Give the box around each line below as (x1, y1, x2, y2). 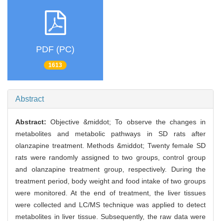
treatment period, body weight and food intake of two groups (15, 177, 206, 185)
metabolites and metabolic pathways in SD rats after (15, 130, 206, 138)
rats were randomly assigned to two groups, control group (15, 153, 206, 162)
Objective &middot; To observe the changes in (50, 118, 206, 126)
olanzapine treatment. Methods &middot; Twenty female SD (15, 142, 206, 150)
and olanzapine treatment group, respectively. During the (15, 165, 206, 174)
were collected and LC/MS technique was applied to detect (15, 201, 206, 209)
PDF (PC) (36, 44, 74, 54)
